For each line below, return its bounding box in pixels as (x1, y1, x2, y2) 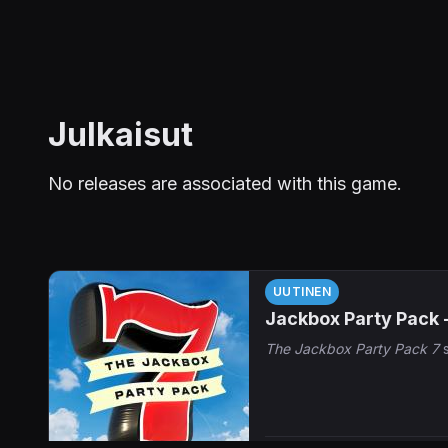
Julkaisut (48, 114, 193, 154)
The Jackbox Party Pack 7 (265, 339, 439, 357)
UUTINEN (273, 283, 332, 299)
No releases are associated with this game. (48, 172, 402, 194)
